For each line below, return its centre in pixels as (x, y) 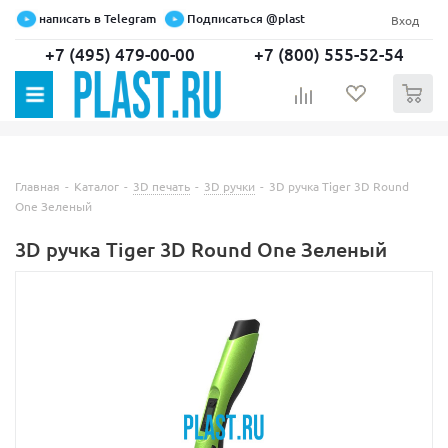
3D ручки (229, 186)
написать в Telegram (97, 18)
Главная (37, 186)
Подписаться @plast (246, 18)
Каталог (96, 186)
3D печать (161, 186)
